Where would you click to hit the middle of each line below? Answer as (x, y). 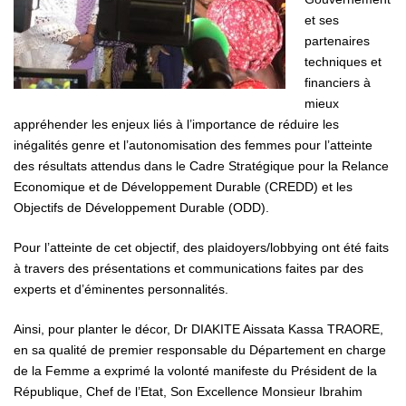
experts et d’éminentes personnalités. (121, 289)
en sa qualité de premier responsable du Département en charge (200, 349)
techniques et (343, 61)
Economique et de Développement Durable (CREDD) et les (183, 186)
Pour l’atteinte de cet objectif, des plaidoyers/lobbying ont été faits (201, 247)
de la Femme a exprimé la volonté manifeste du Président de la (195, 370)
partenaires (337, 40)
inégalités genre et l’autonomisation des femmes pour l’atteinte (193, 145)
